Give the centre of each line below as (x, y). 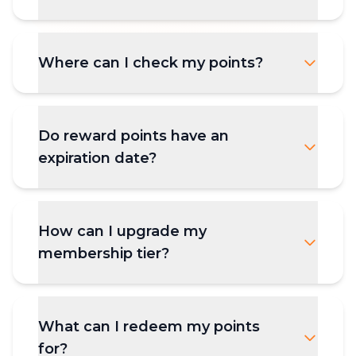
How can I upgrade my (122, 231)
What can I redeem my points (149, 326)
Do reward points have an (133, 135)
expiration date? (97, 158)
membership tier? (104, 253)
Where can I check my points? (151, 62)
